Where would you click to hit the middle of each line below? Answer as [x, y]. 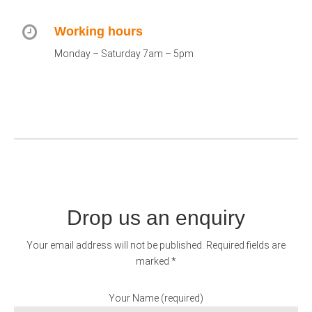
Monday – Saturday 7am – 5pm [124, 54]
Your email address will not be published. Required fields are [156, 245]
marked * [156, 261]
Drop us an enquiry [156, 218]
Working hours [99, 31]
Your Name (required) [156, 298]
